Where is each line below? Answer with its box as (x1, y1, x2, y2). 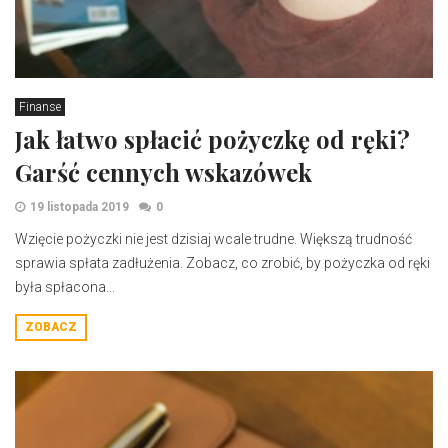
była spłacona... (15, 279, 115, 295)
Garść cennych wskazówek (15, 156, 312, 188)
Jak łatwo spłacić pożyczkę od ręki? (15, 123, 410, 155)
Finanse (19, 100, 61, 114)
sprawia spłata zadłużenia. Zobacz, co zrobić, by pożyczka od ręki (15, 255, 430, 271)
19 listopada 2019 (30, 200, 129, 214)
